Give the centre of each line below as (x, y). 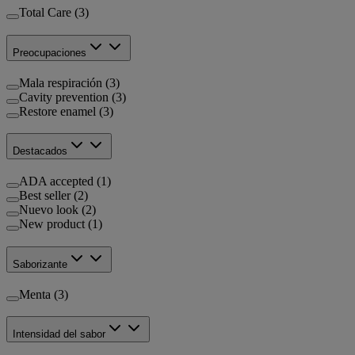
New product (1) (61, 224)
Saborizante (40, 264)
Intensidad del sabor (59, 334)
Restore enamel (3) (66, 111)
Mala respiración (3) (69, 82)
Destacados (40, 151)
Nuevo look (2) (57, 210)
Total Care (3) (54, 13)
